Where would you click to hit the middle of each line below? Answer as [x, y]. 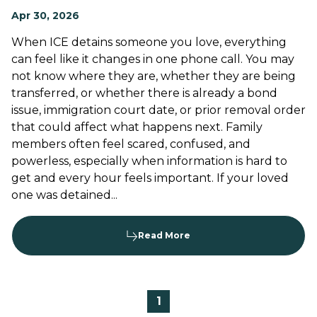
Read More [164, 235]
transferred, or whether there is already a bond [144, 93]
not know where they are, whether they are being [154, 76]
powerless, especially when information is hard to [149, 161]
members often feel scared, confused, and [131, 144]
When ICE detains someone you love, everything [149, 42]
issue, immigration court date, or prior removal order [158, 110]
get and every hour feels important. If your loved [150, 178]
